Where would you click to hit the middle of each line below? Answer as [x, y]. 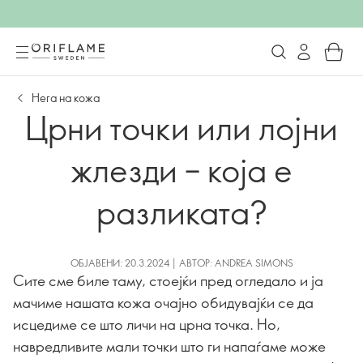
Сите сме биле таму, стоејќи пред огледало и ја [168, 280]
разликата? [181, 211]
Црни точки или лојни [181, 127]
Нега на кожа [66, 98]
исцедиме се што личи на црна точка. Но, [147, 324]
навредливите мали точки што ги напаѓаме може [169, 346]
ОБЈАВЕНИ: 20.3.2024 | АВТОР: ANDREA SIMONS [181, 263]
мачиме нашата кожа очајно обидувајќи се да [163, 302]
